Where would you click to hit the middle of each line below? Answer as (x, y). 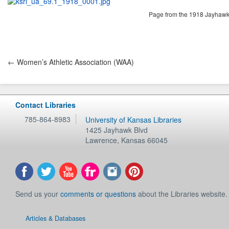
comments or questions (98, 194)
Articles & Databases (55, 219)
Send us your (38, 194)
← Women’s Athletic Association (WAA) (71, 62)
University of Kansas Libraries (134, 120)
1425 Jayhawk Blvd (117, 130)
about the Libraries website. (182, 194)
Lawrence (101, 140)
